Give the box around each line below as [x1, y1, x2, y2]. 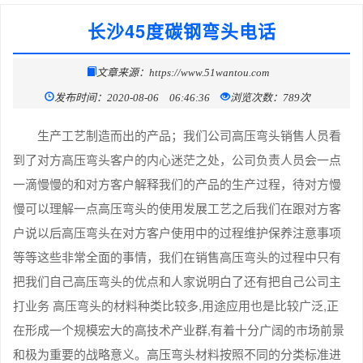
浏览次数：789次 [230, 89, 310, 102]
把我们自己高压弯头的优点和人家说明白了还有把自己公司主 [13, 271, 341, 289]
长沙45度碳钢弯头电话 [87, 17, 276, 44]
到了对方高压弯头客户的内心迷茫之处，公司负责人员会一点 [13, 150, 341, 168]
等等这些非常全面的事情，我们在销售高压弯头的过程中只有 [13, 247, 341, 265]
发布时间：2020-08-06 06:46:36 [54, 89, 210, 102]
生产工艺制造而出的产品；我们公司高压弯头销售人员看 [37, 126, 341, 143]
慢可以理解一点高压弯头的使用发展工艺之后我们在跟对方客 [13, 199, 341, 216]
